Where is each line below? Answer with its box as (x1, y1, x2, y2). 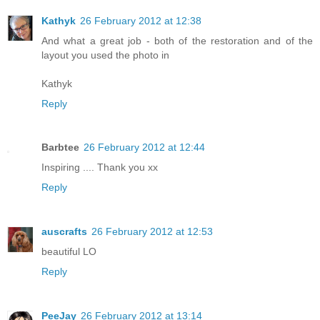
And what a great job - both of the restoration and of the (41, 34, 313, 46)
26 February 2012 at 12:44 (84, 141, 205, 154)
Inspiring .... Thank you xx (41, 161, 158, 174)
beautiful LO (41, 246, 96, 258)
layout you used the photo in (41, 49, 169, 61)
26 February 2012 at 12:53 (91, 226, 213, 238)
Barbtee (41, 141, 79, 154)
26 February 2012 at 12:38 (80, 14, 201, 26)
